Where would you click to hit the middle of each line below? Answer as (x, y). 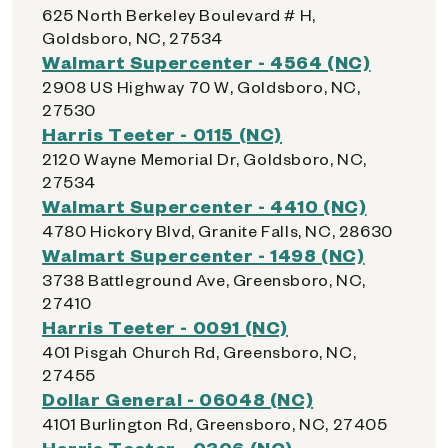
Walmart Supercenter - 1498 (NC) (203, 254)
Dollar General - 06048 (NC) (178, 398)
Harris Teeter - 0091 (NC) (165, 326)
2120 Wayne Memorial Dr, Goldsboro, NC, (204, 158)
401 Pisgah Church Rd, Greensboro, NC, (199, 351)
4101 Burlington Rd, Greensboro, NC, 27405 (215, 423)
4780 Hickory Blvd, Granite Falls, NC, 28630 (217, 230)
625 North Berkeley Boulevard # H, (179, 14)
